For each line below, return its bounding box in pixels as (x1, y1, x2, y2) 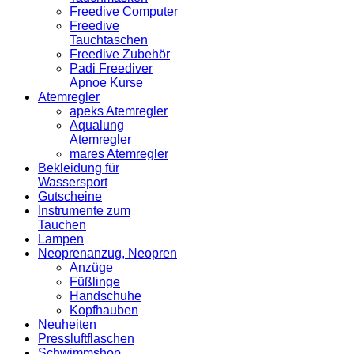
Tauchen (38, 217, 86, 232)
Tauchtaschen (70, 32, 148, 47)
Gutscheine (38, 189, 102, 203)
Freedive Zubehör (70, 47, 170, 61)
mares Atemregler (70, 146, 168, 160)
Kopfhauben (70, 303, 138, 317)
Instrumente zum (38, 203, 130, 217)
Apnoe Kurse (70, 75, 143, 89)
